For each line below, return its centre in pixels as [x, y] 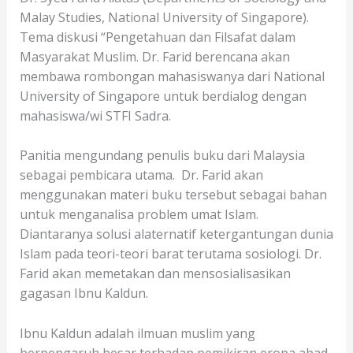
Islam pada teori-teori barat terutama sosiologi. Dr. [170, 254]
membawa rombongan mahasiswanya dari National [172, 76]
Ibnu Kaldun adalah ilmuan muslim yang [137, 333]
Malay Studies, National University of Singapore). [165, 17]
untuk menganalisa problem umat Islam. [139, 215]
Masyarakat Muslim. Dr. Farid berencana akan [154, 56]
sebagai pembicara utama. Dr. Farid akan [141, 175]
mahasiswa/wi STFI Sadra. [95, 115]
